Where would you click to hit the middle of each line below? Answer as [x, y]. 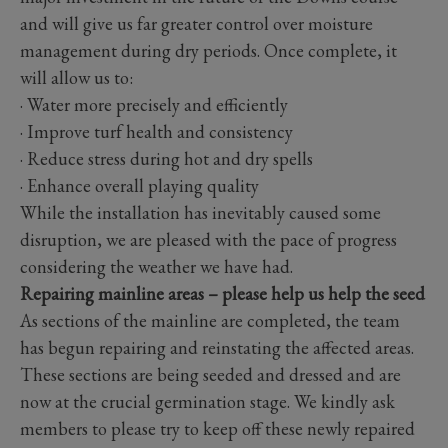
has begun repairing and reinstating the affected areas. [217, 347]
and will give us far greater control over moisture [196, 23]
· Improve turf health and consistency [156, 131]
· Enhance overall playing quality [139, 185]
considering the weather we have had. [156, 266]
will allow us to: [76, 77]
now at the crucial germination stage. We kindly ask [207, 401]
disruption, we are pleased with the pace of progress [208, 239]
